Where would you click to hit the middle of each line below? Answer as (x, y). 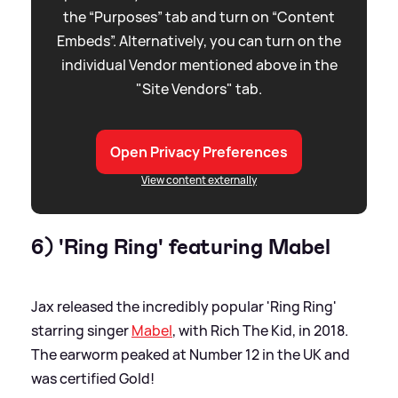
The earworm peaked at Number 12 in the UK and (191, 355)
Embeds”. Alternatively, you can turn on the (199, 41)
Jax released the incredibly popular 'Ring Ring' (184, 307)
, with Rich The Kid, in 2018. (260, 331)
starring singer (81, 331)
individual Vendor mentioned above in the (199, 65)
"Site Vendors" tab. (199, 89)
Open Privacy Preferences (199, 152)
